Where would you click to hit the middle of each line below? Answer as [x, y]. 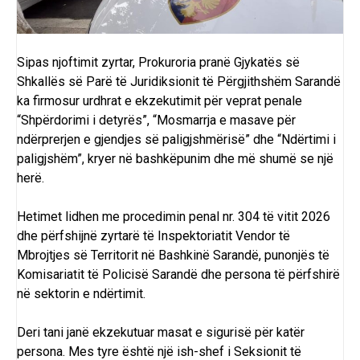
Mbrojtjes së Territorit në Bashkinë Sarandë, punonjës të [173, 255]
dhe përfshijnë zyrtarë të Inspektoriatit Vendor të [153, 235]
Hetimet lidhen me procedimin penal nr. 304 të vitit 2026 [174, 216]
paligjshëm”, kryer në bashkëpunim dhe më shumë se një [175, 158]
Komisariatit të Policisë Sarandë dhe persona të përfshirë [178, 274]
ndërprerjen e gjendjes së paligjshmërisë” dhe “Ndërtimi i [176, 139]
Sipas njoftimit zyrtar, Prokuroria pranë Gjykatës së [158, 62]
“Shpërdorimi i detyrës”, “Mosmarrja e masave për [156, 120]
